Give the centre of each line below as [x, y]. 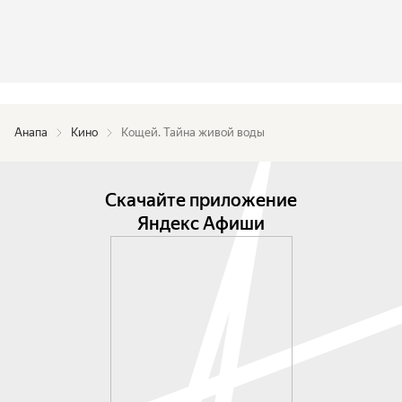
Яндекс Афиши [201, 223]
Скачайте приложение [201, 200]
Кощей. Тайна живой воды [193, 132]
